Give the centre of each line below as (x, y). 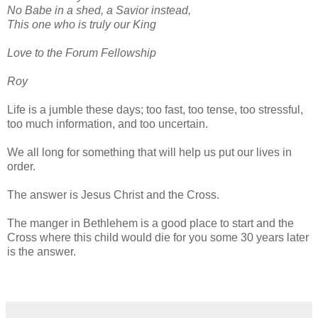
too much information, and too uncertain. (108, 124)
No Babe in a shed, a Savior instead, (99, 10)
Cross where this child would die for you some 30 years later (158, 237)
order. (21, 166)
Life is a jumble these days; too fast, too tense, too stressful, (155, 109)
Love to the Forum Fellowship (82, 53)
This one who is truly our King (82, 24)
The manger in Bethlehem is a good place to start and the (150, 223)
